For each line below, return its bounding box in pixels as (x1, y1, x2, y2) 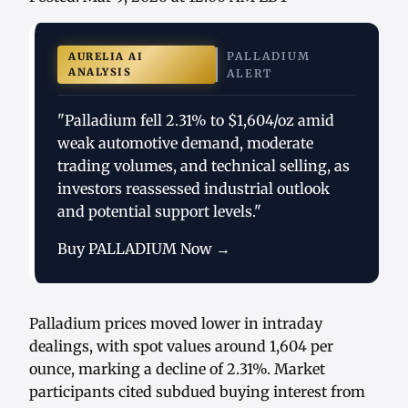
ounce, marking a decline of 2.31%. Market (29, 360, 325, 379)
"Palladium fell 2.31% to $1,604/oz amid (57, 111, 334, 130)
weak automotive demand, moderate (57, 134, 313, 153)
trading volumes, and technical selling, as (57, 157, 350, 176)
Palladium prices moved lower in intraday (29, 314, 322, 333)
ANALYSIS (68, 66, 131, 79)
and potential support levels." (57, 202, 261, 221)
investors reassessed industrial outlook (57, 179, 330, 199)
